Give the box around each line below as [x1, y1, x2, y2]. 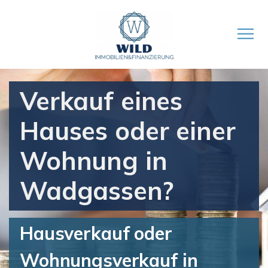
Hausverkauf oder [20, 222, 172, 245]
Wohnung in [20, 145, 167, 176]
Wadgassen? [20, 175, 173, 206]
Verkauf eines [20, 85, 183, 117]
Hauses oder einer [20, 115, 236, 147]
